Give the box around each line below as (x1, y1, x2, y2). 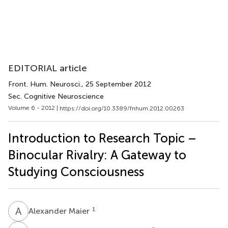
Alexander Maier (28, 206, 92, 216)
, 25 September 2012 (81, 80, 151, 89)
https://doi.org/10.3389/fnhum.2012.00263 (60, 104, 184, 112)
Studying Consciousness (8, 164, 144, 179)
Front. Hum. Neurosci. (8, 80, 81, 89)
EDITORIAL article (8, 63, 87, 74)
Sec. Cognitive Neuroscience (8, 92, 104, 101)
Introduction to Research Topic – (8, 130, 196, 146)
